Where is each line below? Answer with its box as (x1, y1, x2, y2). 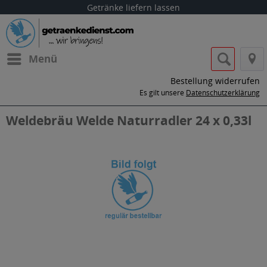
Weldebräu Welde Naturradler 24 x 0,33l (6, 112, 252, 129)
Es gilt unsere (139, 88, 186, 98)
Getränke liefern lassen (87, 2, 180, 13)
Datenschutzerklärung (186, 88, 260, 98)
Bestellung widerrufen (170, 75, 260, 86)
